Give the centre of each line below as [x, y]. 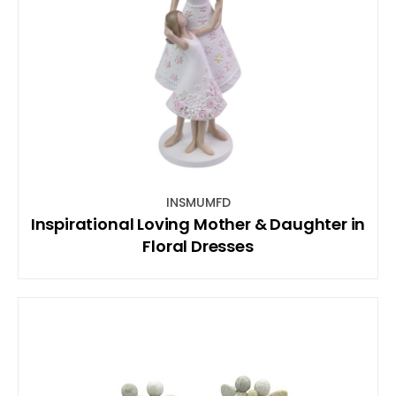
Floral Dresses [198, 246]
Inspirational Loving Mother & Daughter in [198, 224]
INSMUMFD [198, 202]
